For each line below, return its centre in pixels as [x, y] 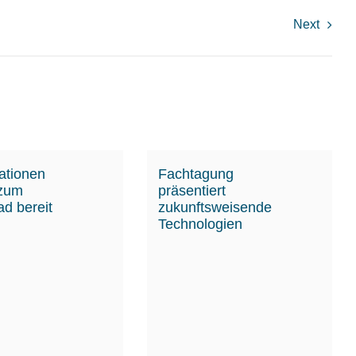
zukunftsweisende [215, 207]
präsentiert [192, 190]
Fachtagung [196, 174]
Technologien [201, 224]
